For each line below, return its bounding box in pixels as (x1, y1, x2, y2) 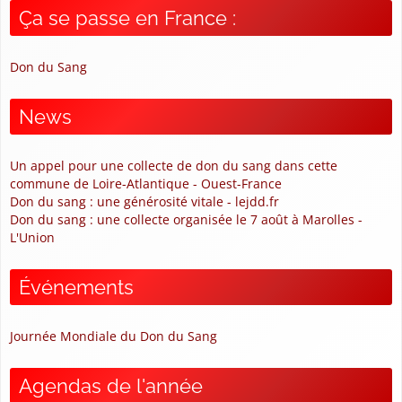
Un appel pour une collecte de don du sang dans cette (10, 156, 337, 174)
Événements (19, 275, 134, 299)
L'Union (10, 228, 55, 246)
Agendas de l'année (19, 373, 203, 398)
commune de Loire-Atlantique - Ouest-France (10, 174, 282, 192)
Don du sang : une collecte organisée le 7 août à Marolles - (10, 210, 363, 228)
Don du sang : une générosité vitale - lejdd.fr (10, 192, 279, 210)
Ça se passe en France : (19, 5, 236, 30)
